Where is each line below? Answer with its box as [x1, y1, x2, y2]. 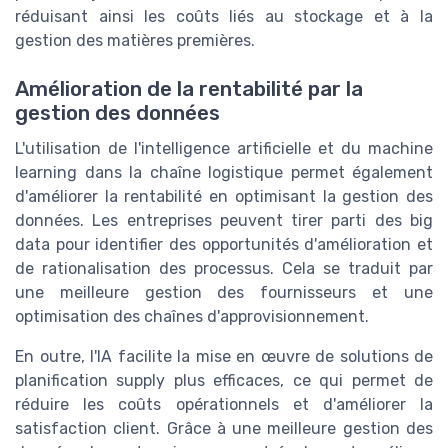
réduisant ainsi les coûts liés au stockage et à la [15, 7, 433, 27]
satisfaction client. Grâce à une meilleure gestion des [15, 419, 433, 439]
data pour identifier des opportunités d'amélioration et [15, 235, 433, 255]
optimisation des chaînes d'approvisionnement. [15, 307, 369, 327]
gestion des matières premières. [15, 31, 255, 51]
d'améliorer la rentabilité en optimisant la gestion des [15, 187, 433, 207]
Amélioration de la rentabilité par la [15, 77, 363, 102]
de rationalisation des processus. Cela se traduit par [15, 259, 433, 279]
